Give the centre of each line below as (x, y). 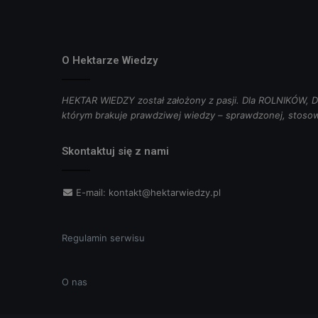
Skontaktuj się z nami (115, 151)
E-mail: (91, 192)
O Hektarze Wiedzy (110, 60)
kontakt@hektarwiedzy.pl (165, 192)
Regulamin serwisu (103, 237)
